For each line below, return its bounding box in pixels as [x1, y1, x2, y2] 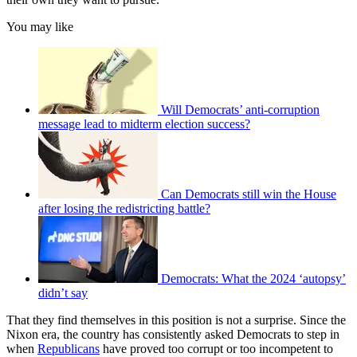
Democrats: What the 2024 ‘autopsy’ [161, 272, 346, 286]
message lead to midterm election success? [38, 117, 250, 131]
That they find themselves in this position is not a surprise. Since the [6, 313, 346, 328]
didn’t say [38, 286, 88, 300]
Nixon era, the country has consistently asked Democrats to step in [6, 328, 339, 342]
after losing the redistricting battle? [38, 202, 210, 216]
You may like [6, 20, 73, 34]
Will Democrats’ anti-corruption [161, 103, 320, 117]
